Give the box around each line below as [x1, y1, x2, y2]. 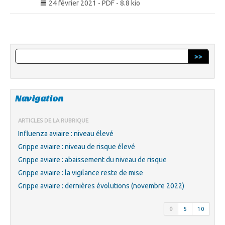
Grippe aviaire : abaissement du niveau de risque [18, 156, 167, 164]
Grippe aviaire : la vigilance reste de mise [18, 169, 143, 177]
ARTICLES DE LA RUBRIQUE [18, 118, 88, 124]
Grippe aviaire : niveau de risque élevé [18, 143, 135, 151]
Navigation [15, 93, 63, 104]
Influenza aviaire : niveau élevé [18, 130, 114, 138]
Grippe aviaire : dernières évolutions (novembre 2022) [18, 182, 184, 190]
